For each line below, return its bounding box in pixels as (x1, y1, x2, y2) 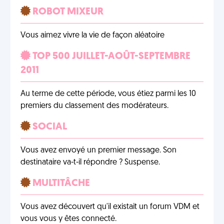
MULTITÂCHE (30, 178, 90, 188)
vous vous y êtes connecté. (20, 215, 116, 223)
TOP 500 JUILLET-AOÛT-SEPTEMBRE (30, 51, 190, 61)
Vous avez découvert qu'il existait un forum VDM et (20, 203, 199, 211)
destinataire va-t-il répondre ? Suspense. (20, 158, 160, 166)
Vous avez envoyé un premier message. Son (20, 146, 176, 154)
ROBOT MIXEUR (30, 7, 103, 17)
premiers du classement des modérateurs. (20, 102, 168, 110)
